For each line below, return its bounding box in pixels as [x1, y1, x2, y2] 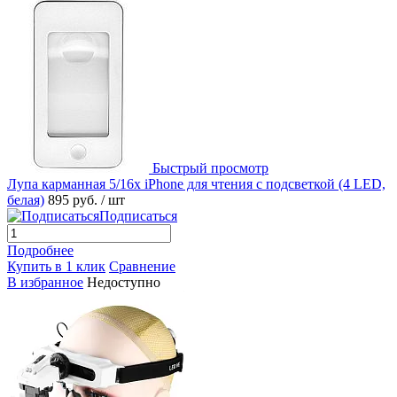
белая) [7, 191, 44, 207]
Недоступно [87, 274, 160, 290]
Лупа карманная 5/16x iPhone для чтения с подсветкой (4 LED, [7, 175, 385, 191]
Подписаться [99, 207, 177, 223]
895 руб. [48, 191, 101, 207]
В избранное [7, 274, 83, 290]
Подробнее [7, 242, 74, 258]
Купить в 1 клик [7, 258, 105, 274]
